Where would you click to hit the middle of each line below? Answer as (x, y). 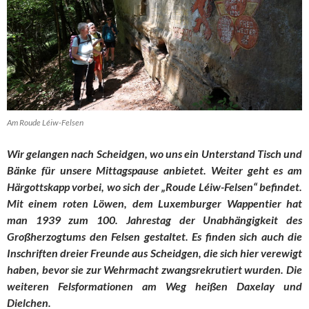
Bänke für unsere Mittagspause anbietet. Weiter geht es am (154, 170)
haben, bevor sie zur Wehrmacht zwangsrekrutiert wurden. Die (154, 270)
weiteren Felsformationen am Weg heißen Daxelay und (154, 286)
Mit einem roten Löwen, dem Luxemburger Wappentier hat (154, 203)
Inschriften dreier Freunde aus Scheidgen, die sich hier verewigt (154, 253)
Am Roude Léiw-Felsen (45, 123)
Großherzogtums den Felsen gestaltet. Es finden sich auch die (154, 237)
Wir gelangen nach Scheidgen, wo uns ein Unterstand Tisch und (154, 154)
